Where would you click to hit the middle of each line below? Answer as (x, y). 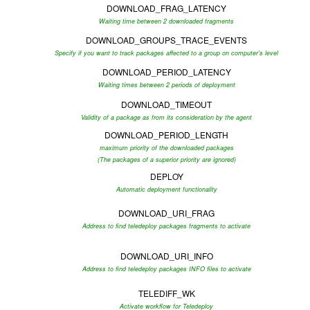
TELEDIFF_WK (166, 293)
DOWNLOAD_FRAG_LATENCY (166, 8)
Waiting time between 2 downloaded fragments (166, 21)
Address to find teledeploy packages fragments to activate (166, 226)
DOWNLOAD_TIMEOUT (166, 104)
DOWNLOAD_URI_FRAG (166, 213)
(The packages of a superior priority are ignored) (166, 159)
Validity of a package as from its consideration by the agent (166, 117)
